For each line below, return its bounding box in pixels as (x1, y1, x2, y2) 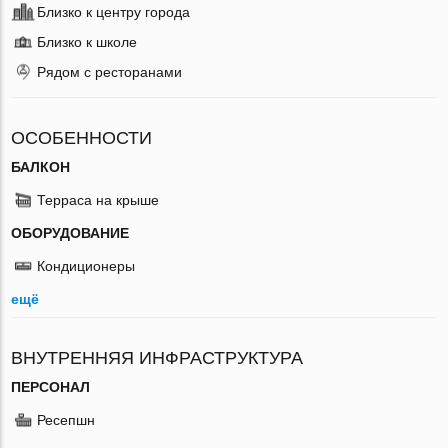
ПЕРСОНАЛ (11, 378, 91, 395)
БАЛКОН (11, 158, 71, 175)
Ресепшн (37, 411, 96, 428)
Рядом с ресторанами (37, 63, 183, 80)
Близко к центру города (37, 3, 191, 20)
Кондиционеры (37, 257, 136, 274)
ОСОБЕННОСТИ (11, 127, 153, 148)
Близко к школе (37, 33, 138, 50)
